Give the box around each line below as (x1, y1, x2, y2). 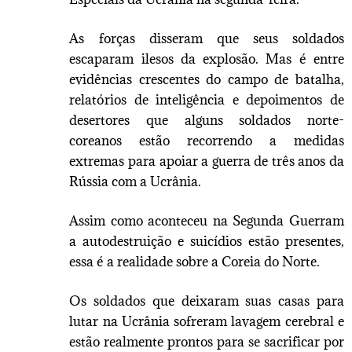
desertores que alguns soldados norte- (69, 111, 344, 129)
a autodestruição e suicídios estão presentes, (69, 232, 344, 250)
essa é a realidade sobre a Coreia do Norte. (69, 252, 321, 270)
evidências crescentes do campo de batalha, (69, 70, 344, 88)
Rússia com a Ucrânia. (69, 172, 202, 190)
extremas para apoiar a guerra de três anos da (69, 152, 344, 170)
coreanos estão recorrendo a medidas (69, 131, 344, 149)
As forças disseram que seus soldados (69, 29, 344, 47)
